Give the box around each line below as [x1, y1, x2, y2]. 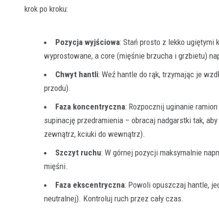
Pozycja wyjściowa [55, 37, 120, 47]
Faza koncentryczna [55, 102, 125, 112]
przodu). [44, 83, 71, 93]
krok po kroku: [24, 4, 68, 14]
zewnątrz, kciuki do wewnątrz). [44, 129, 145, 139]
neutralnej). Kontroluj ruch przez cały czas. [44, 194, 184, 204]
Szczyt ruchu [55, 148, 101, 158]
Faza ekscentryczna [55, 180, 125, 190]
